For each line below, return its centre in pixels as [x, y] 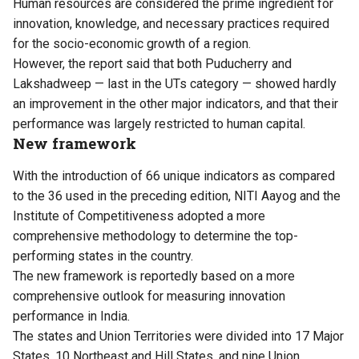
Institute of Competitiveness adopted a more [139, 216]
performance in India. [71, 316]
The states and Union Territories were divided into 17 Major [178, 336]
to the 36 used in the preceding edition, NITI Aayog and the [177, 196]
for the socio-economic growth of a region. [132, 43]
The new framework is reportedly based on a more [154, 276]
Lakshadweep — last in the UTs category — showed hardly [175, 83]
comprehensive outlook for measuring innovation [149, 296]
